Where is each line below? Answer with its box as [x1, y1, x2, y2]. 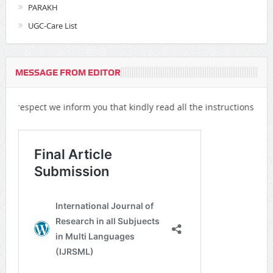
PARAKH [27, 2, 58, 13]
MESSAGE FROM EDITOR [15, 67, 121, 79]
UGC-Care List [27, 20, 77, 32]
